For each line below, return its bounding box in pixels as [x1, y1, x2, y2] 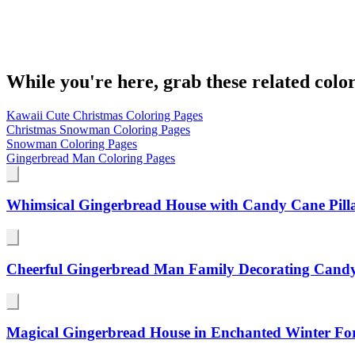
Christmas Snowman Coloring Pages [6, 122, 190, 136]
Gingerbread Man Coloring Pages [6, 151, 175, 165]
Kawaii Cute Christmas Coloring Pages [6, 108, 203, 122]
